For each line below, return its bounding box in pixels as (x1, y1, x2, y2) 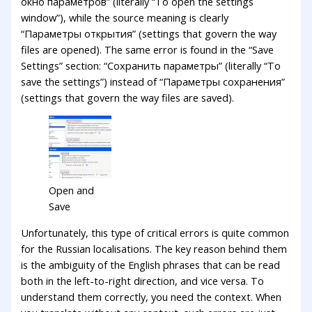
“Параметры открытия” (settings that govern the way (21, 26, 277, 40)
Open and (49, 183, 95, 198)
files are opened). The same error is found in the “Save (21, 42, 274, 56)
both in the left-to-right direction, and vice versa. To (21, 273, 265, 288)
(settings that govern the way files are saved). (21, 90, 235, 104)
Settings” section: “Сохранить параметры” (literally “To (21, 58, 281, 72)
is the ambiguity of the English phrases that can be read (21, 257, 281, 272)
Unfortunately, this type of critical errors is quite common (21, 225, 290, 240)
